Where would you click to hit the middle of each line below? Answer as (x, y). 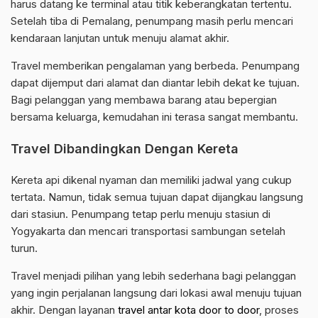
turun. (24, 248)
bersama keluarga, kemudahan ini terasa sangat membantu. (154, 117)
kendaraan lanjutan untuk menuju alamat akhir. (120, 38)
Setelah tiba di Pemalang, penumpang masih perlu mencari (152, 21)
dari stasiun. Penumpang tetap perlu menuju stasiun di (141, 214)
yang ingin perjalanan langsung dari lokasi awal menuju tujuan (156, 293)
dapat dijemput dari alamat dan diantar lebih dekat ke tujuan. (155, 83)
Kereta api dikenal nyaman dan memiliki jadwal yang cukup (151, 180)
